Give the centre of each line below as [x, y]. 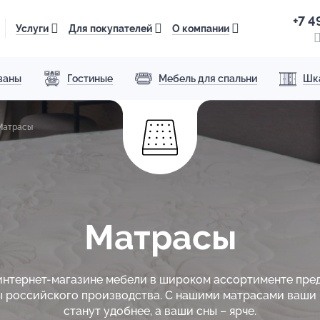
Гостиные [90, 78]
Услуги [32, 28]
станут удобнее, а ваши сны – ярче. [160, 311]
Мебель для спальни [208, 78]
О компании [201, 28]
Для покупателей [110, 28]
